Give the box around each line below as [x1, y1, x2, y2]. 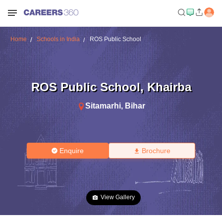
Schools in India [36, 36, 80, 43]
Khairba [147, 80, 191, 94]
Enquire [59, 147, 84, 155]
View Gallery [101, 194, 135, 201]
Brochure [141, 147, 170, 155]
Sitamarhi [85, 101, 121, 110]
